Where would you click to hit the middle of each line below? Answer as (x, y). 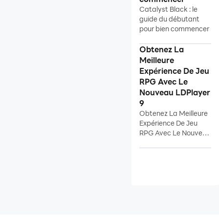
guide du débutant (169, 19)
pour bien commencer (174, 29)
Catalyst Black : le (168, 9)
